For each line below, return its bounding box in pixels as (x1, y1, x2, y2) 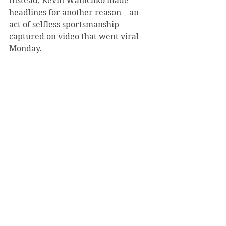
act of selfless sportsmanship (9, 20, 121, 29)
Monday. (9, 44, 42, 53)
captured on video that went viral (9, 32, 141, 41)
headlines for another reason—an (9, 8, 141, 17)
